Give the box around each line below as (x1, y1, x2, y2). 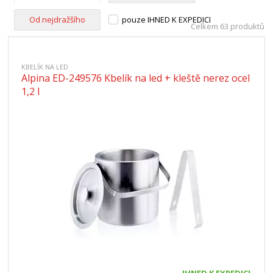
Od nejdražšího (29, 14, 86, 25)
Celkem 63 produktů (190, 21, 264, 32)
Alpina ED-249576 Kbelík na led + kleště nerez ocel (21, 71, 250, 85)
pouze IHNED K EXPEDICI (122, 14, 211, 25)
